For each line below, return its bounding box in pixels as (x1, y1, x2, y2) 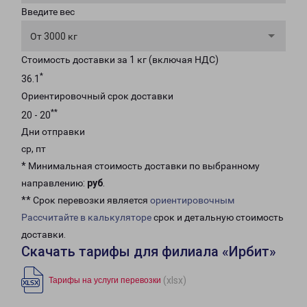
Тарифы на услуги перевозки (49, 275, 161, 286)
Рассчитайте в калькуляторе (21, 212, 151, 223)
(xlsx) (163, 274, 186, 286)
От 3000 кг (30, 31, 77, 42)
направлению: (21, 177, 87, 189)
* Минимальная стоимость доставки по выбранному (21, 160, 260, 172)
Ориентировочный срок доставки (21, 90, 173, 101)
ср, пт (21, 143, 46, 155)
